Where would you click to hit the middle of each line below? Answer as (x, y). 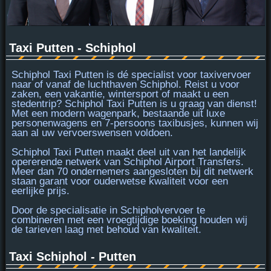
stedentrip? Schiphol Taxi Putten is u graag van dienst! (134, 103)
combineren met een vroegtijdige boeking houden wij (129, 220)
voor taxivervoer (212, 74)
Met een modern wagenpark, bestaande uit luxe (118, 113)
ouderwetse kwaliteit (139, 181)
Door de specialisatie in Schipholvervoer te (108, 210)
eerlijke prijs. (40, 191)
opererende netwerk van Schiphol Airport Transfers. (127, 162)
